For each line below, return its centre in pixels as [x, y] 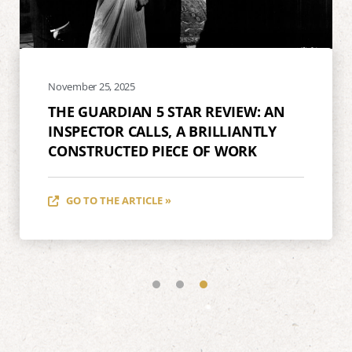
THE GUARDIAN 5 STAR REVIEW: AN [167, 112]
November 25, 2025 [92, 87]
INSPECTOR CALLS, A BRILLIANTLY [162, 132]
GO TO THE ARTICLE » [118, 201]
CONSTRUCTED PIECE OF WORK [152, 151]
